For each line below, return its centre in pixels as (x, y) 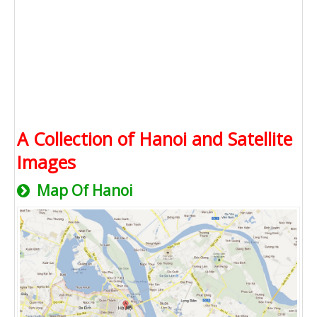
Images (46, 162)
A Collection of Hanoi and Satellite (155, 139)
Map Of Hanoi (83, 191)
